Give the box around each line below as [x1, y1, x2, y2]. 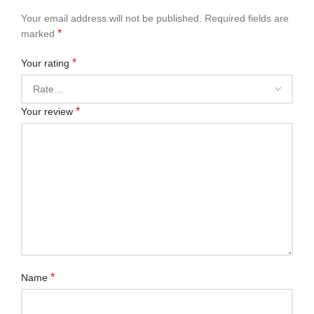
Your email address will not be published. [21, 12, 202, 24]
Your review [21, 105, 76, 117]
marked [21, 27, 57, 39]
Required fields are [205, 12, 289, 24]
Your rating [21, 57, 72, 69]
